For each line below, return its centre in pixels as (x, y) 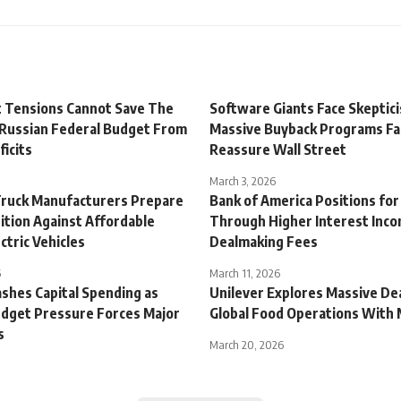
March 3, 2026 (243, 181)
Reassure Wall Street (278, 150)
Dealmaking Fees (264, 242)
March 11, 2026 (245, 273)
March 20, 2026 (247, 345)
